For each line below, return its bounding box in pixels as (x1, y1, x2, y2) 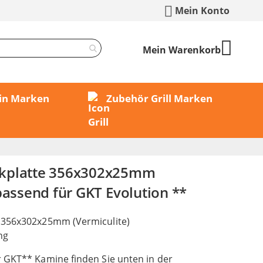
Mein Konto (175, 4, 230, 17)
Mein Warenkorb (143, 43, 221, 56)
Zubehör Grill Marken (106, 92, 213, 106)
